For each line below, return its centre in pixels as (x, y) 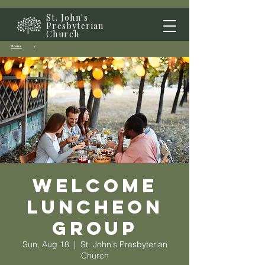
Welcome (95, 186)
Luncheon (95, 207)
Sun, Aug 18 (46, 244)
